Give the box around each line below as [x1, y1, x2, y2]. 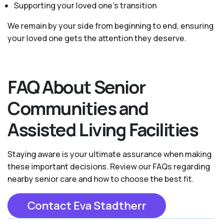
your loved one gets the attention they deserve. [7, 32, 186, 44]
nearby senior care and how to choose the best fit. [7, 173, 194, 184]
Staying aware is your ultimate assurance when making [7, 148, 212, 160]
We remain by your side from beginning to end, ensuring [7, 20, 214, 31]
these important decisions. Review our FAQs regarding [7, 161, 210, 172]
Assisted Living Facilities [7, 117, 198, 142]
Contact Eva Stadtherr [27, 198, 146, 213]
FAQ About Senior [7, 74, 146, 99]
